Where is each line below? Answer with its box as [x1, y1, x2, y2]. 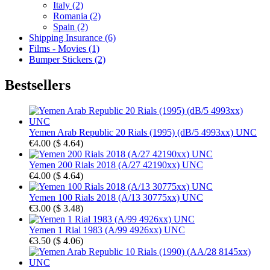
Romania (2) [53, 10, 101, 21]
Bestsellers [5, 77, 71, 93]
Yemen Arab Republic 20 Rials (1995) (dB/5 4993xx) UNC [29, 127, 257, 137]
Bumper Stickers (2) [29, 54, 105, 64]
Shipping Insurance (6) [29, 32, 116, 43]
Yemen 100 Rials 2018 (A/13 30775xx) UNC [29, 192, 203, 202]
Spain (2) [53, 21, 88, 32]
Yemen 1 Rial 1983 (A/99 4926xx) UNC [29, 224, 185, 235]
